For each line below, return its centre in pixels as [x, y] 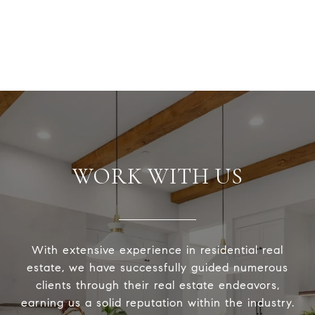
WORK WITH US [157, 176]
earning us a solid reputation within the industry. [157, 302]
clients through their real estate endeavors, [157, 285]
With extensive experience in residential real [157, 250]
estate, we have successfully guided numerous [157, 267]
